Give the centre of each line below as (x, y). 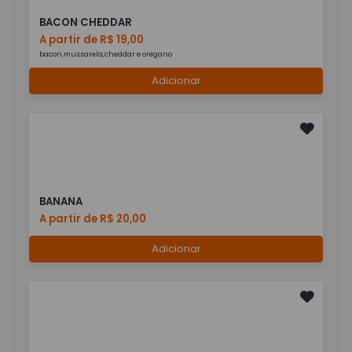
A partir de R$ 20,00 (93, 219)
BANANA (61, 202)
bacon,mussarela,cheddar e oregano (108, 54)
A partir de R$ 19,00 (92, 39)
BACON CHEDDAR (86, 22)
